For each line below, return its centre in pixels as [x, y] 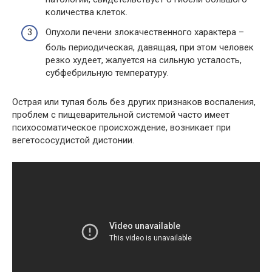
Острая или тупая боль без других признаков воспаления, [134, 102]
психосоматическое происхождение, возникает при [121, 127]
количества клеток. [87, 12]
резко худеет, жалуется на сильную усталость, [144, 60]
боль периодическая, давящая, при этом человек [150, 47]
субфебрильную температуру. [107, 73]
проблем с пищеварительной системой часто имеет [121, 115]
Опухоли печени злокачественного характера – [145, 32]
